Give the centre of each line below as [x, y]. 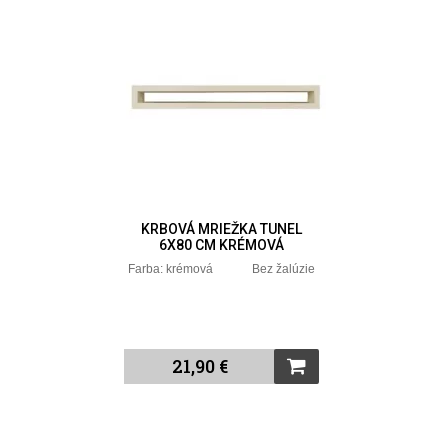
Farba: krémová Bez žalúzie [222, 268]
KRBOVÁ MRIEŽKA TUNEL [222, 228]
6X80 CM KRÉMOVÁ [222, 244]
